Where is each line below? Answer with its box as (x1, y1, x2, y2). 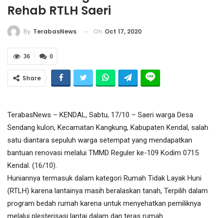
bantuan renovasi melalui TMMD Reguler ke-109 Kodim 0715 (7, 148, 199, 158)
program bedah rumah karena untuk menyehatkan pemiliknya (7, 199, 201, 208)
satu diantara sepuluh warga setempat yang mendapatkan (7, 136, 192, 145)
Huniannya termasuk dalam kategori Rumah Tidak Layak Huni (7, 174, 201, 183)
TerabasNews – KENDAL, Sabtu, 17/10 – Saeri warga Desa (7, 110, 193, 120)
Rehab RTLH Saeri (7, 2, 111, 18)
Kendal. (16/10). (7, 161, 57, 170)
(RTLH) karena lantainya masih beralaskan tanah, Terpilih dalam (7, 186, 208, 196)
